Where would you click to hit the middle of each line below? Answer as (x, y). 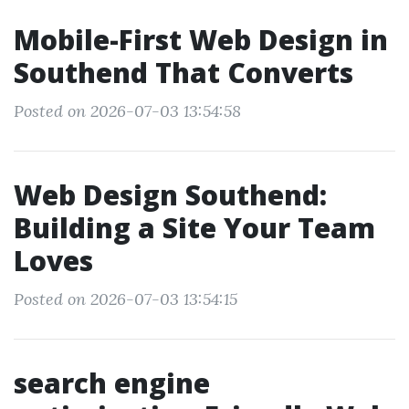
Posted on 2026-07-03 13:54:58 (127, 111)
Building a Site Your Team (194, 228)
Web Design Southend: (170, 195)
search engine (112, 383)
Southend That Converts (184, 73)
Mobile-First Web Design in (201, 40)
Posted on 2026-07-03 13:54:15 (126, 299)
